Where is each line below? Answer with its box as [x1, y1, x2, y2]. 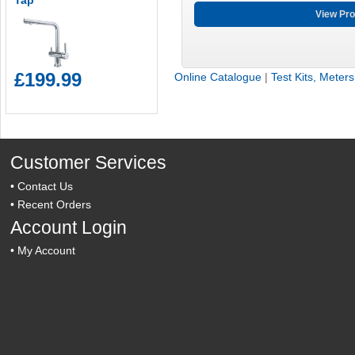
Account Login [10, 216, 128, 238]
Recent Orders [17, 197, 92, 211]
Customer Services [10, 152, 167, 174]
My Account [17, 243, 76, 257]
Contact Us [17, 179, 74, 193]
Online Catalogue [174, 70, 262, 83]
